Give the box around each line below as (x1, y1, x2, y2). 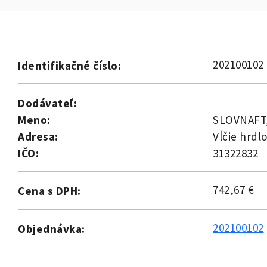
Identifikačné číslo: (18, 58, 121, 73)
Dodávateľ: (18, 96, 77, 111)
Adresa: (18, 129, 58, 144)
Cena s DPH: (18, 184, 81, 198)
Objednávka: (18, 222, 85, 237)
